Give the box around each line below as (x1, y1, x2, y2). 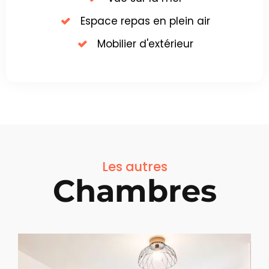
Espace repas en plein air (80, 14, 210, 29)
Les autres (101, 158, 168, 176)
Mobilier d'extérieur (97, 37, 193, 52)
